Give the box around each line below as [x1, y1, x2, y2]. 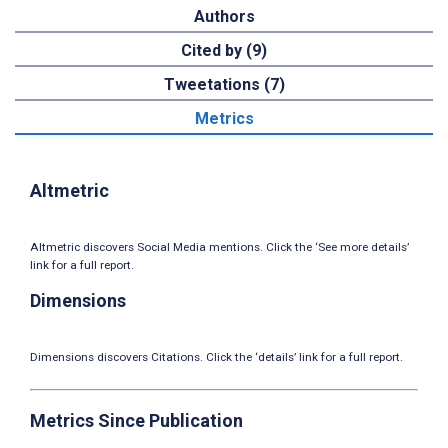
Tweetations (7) [163, 74, 285, 94]
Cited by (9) [181, 40, 267, 60]
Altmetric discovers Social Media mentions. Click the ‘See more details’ [30, 240, 409, 255]
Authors [193, 6, 255, 26]
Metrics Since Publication [30, 410, 243, 432]
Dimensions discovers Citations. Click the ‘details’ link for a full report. [30, 350, 403, 365]
